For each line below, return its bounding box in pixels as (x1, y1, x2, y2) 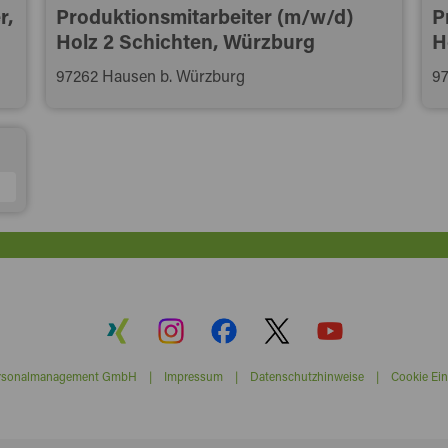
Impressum (163, 367, 223, 384)
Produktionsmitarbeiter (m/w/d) (56, 2, 354, 29)
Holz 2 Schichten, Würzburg (56, 27, 316, 54)
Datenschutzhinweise (249, 367, 364, 384)
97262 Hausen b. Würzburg (56, 64, 246, 86)
